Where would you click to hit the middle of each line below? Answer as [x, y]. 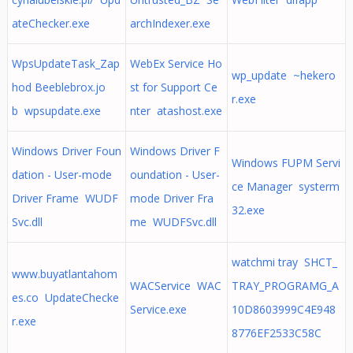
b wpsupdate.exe [56, 111]
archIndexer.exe [170, 23]
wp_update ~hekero [283, 75]
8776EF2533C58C [276, 333]
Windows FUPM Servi [286, 163]
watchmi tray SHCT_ [284, 262]
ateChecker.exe [50, 23]
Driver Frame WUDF [65, 198]
